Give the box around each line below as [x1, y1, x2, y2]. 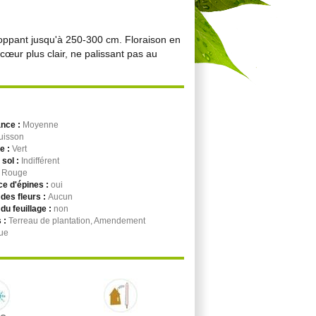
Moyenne [23, 120, 59, 130]
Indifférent [21, 156, 59, 166]
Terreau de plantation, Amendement [8, 216, 145, 226]
